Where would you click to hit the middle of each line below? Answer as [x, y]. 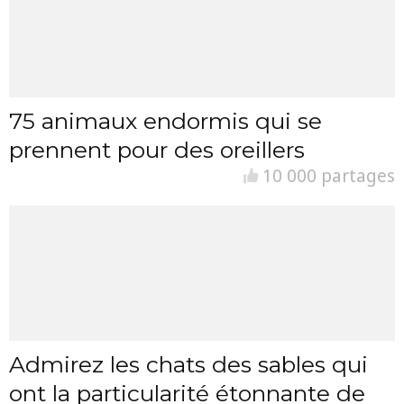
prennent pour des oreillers [157, 150]
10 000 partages [326, 176]
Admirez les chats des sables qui [188, 364]
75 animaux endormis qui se [165, 121]
